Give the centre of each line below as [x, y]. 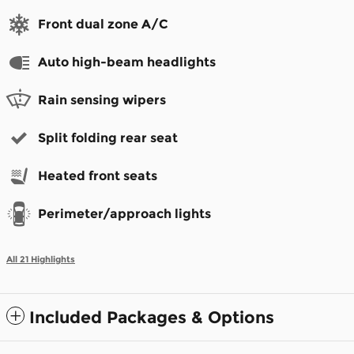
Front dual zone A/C [103, 24]
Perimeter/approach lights [124, 213]
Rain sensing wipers [102, 100]
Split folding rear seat [108, 137]
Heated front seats [98, 175]
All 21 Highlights [41, 259]
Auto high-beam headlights [127, 62]
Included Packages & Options [152, 317]
